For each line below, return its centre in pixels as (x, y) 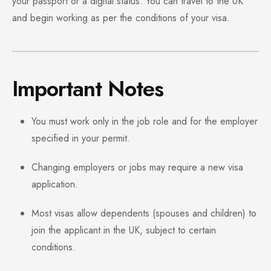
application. (55, 184)
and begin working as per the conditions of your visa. (121, 18)
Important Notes (88, 89)
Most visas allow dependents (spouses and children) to (144, 214)
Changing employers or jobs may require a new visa (137, 168)
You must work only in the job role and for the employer (145, 122)
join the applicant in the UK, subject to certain (124, 230)
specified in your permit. (81, 139)
